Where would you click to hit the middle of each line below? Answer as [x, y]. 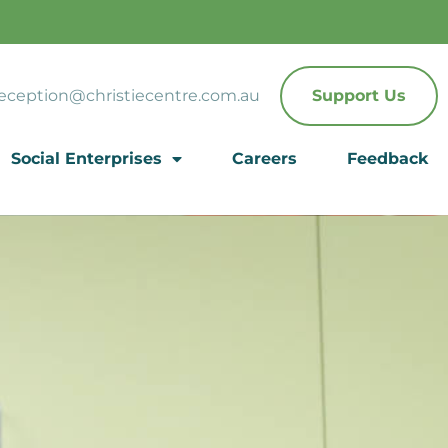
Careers [264, 159]
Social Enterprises [86, 159]
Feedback [387, 159]
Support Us [358, 96]
